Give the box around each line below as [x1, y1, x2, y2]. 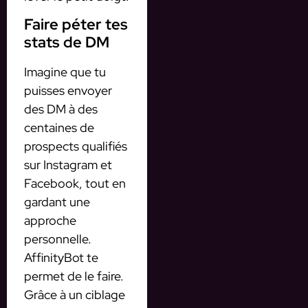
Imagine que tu [24, 63, 106, 80]
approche [24, 212, 76, 228]
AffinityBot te [24, 249, 98, 265]
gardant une [24, 193, 90, 210]
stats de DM [24, 32, 109, 52]
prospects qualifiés [24, 137, 127, 154]
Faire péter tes [24, 14, 128, 34]
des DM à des [24, 100, 98, 117]
